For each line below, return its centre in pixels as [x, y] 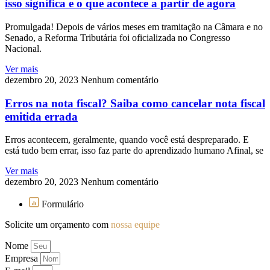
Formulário [63, 204]
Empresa [23, 259]
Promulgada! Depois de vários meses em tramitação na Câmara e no [134, 27]
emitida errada [41, 116]
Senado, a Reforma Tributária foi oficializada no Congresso [118, 38]
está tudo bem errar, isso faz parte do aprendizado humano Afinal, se [134, 151]
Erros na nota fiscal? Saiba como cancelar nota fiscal [135, 103]
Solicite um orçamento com [58, 225]
